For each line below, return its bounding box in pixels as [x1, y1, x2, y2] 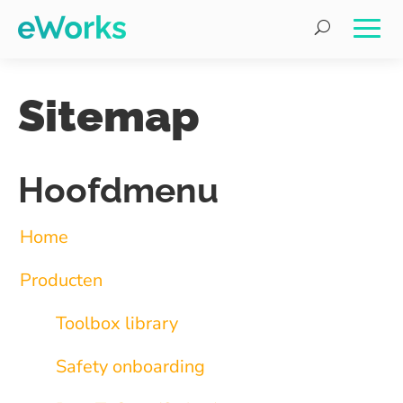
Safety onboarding [56, 354, 205, 379]
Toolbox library [56, 311, 178, 336]
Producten [20, 268, 103, 292]
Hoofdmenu [18, 169, 219, 210]
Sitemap [18, 90, 200, 141]
